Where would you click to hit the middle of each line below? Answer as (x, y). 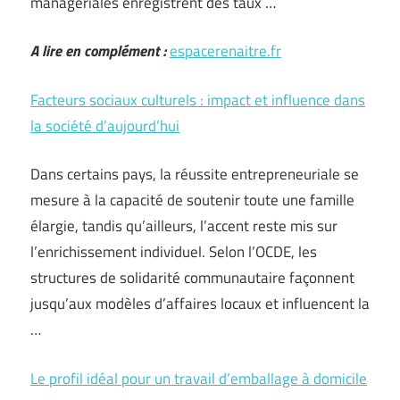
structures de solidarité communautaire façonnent (192, 278)
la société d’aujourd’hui (105, 125)
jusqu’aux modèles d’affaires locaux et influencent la (200, 304)
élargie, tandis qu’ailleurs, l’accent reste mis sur (184, 226)
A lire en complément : (98, 51)
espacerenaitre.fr (225, 51)
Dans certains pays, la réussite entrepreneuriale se (195, 174)
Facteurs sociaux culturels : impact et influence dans (198, 100)
